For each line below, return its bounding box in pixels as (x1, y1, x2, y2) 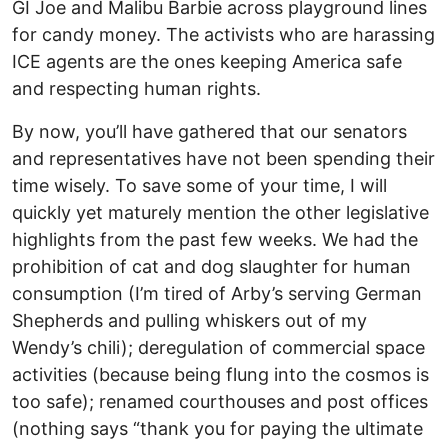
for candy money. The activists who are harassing (12, 24, 435, 46)
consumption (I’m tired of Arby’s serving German (12, 283, 422, 305)
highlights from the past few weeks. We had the (12, 229, 418, 251)
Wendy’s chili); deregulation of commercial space (12, 337, 425, 359)
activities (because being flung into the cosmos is (12, 364, 429, 386)
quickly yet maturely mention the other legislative (12, 202, 429, 224)
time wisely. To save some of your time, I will (12, 175, 387, 197)
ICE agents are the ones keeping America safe (12, 51, 402, 73)
